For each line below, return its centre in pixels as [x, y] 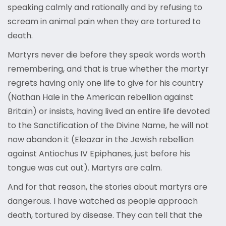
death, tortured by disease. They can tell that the [105, 215]
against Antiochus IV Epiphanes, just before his [99, 154]
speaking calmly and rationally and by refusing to [105, 8]
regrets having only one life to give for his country [105, 83]
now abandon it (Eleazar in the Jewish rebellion [101, 140]
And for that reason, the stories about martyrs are [107, 187]
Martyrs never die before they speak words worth [106, 55]
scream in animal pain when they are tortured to [104, 22]
